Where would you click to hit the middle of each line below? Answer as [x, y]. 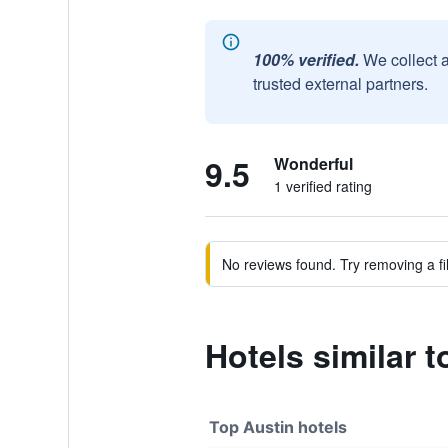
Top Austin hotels [277, 427]
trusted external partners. [340, 83]
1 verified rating [322, 186]
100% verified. [305, 59]
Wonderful [313, 163]
